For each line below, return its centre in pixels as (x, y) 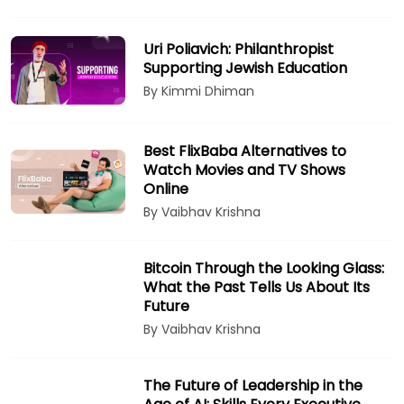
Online (166, 189)
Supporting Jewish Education (246, 68)
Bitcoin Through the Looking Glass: (264, 269)
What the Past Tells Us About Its (257, 288)
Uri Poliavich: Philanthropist (239, 49)
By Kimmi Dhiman (199, 91)
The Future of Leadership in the (253, 386)
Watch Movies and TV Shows (245, 170)
